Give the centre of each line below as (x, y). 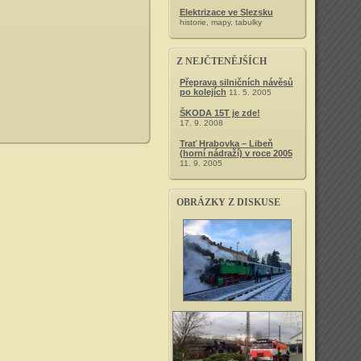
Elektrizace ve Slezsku (226, 12)
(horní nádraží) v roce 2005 (236, 153)
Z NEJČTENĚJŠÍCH (221, 61)
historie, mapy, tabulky (220, 22)
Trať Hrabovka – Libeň (226, 143)
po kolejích (203, 92)
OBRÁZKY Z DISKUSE (228, 202)
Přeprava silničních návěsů (236, 82)
